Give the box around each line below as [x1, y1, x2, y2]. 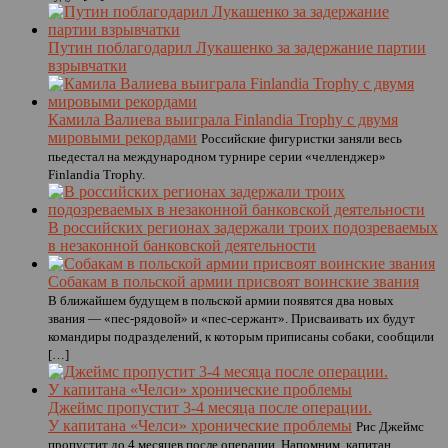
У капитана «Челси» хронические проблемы [48, 417, 352, 434]
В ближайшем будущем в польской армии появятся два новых [48, 293, 394, 308]
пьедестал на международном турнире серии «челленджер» [48, 149, 386, 164]
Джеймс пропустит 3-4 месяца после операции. [48, 399, 372, 416]
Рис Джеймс [356, 419, 424, 434]
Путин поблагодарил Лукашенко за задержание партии [48, 39, 426, 56]
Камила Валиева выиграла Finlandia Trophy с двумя [48, 111, 398, 128]
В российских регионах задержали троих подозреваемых [48, 219, 438, 236]
